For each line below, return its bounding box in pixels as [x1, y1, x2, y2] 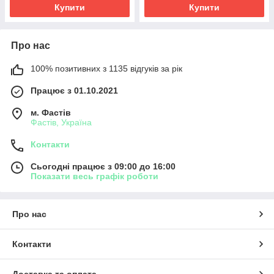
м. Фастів [31, 107, 71, 117]
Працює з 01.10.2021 [31, 85, 118, 95]
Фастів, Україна [31, 117, 92, 127]
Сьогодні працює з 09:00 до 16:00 [31, 161, 176, 171]
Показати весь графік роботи [31, 171, 158, 181]
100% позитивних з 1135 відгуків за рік [31, 63, 182, 73]
